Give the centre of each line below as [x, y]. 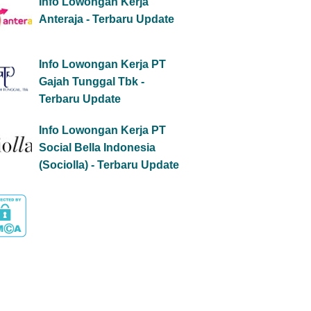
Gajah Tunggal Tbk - [92, 82]
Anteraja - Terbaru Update [107, 19]
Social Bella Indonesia [97, 148]
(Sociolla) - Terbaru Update [109, 165]
